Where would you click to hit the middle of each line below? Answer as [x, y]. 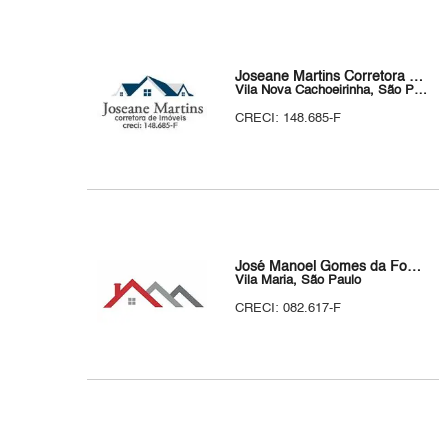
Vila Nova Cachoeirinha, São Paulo [421, 90]
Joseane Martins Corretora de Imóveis [416, 77]
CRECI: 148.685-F [288, 118]
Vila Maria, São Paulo [298, 280]
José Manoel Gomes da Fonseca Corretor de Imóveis [414, 267]
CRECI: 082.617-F [288, 308]
